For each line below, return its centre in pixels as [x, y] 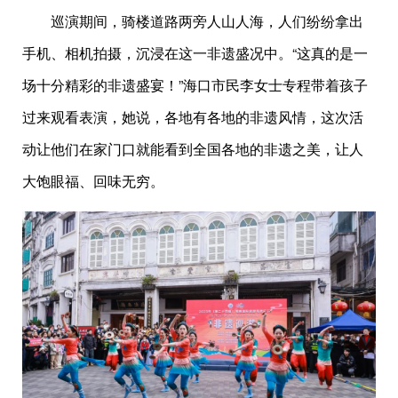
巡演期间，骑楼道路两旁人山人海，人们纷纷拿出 [193, 20]
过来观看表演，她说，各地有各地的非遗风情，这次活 [193, 116]
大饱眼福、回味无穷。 [93, 180]
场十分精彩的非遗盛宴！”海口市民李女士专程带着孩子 [195, 84]
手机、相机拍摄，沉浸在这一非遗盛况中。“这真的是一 [195, 52]
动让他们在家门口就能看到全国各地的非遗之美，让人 [193, 148]
